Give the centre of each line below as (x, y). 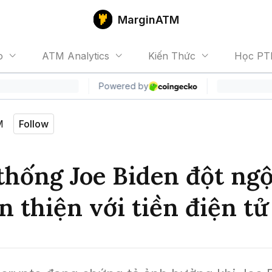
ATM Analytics (76, 56)
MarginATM (148, 19)
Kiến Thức (172, 56)
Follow (34, 124)
